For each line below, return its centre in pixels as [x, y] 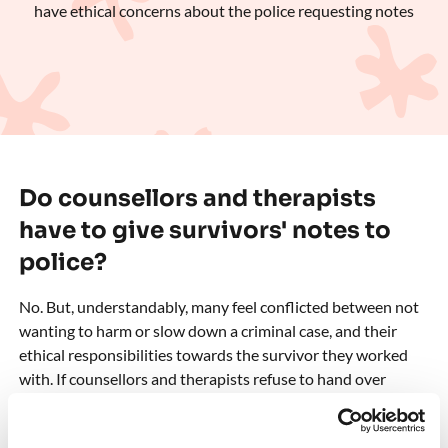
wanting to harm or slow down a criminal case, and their [207, 330]
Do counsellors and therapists [197, 198]
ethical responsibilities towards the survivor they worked [213, 354]
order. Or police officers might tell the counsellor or [192, 426]
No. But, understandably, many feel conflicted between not [218, 306]
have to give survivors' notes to [204, 230]
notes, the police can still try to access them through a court [220, 402]
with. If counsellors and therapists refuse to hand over [202, 378]
